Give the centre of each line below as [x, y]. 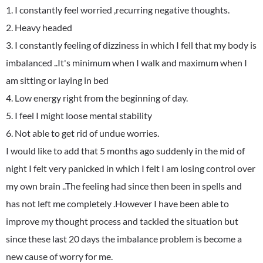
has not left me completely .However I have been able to [117, 203]
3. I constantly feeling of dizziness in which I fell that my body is [131, 45]
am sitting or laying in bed [57, 80]
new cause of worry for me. [59, 256]
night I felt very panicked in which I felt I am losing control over [131, 168]
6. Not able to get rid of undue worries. [82, 133]
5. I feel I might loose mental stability [79, 115]
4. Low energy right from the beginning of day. [97, 98]
